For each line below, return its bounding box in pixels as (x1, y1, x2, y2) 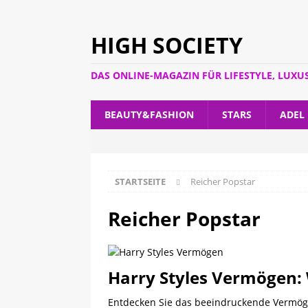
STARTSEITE (115, 175, 166, 188)
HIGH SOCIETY (91, 30, 243, 60)
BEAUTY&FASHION (104, 108, 194, 121)
